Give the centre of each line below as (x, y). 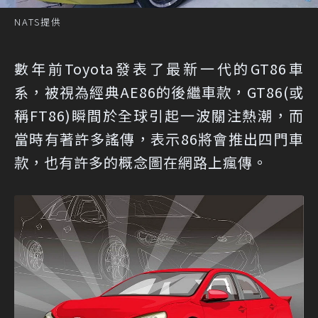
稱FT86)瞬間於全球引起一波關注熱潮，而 (159, 116)
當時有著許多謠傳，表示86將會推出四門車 (159, 139)
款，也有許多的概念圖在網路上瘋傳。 (141, 163)
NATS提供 (38, 22)
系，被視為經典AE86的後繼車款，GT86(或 (159, 92)
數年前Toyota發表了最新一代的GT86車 (159, 69)
